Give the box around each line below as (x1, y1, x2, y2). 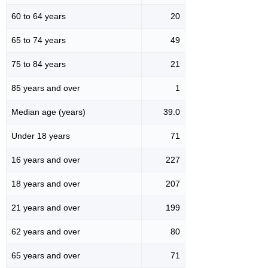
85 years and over (11, 83, 80, 93)
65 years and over (11, 251, 80, 261)
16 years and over (11, 155, 80, 165)
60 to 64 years (11, 11, 66, 22)
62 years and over (11, 227, 80, 237)
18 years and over (11, 179, 80, 189)
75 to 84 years (11, 59, 66, 69)
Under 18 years (11, 131, 70, 141)
